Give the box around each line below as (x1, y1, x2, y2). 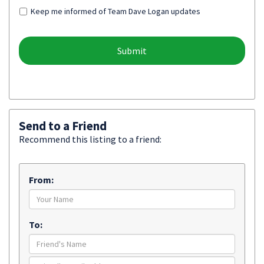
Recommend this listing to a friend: (19, 133, 161, 146)
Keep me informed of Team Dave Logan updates (31, 6, 200, 17)
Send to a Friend (19, 118, 107, 134)
